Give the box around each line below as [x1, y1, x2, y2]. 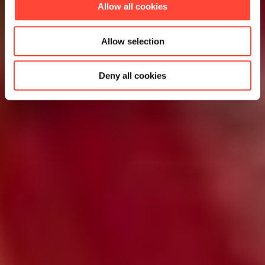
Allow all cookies [98, 1, 167, 12]
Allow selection [101, 35, 164, 46]
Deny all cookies [99, 70, 166, 81]
